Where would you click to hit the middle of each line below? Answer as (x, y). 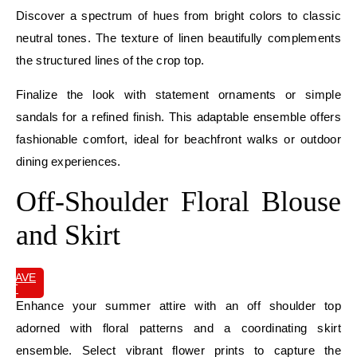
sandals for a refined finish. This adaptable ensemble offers (178, 116)
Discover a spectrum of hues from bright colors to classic (178, 15)
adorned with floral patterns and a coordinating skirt (178, 328)
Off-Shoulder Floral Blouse (178, 201)
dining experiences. (69, 161)
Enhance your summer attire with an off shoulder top (178, 305)
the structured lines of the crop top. (110, 60)
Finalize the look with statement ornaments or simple (178, 94)
